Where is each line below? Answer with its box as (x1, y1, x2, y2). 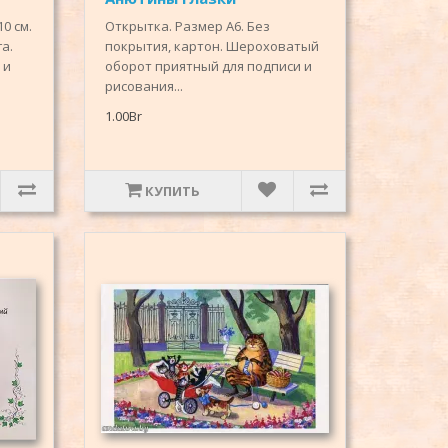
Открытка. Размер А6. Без (104, 17, 270, 36)
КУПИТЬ (145, 182, 201, 201)
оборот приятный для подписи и (104, 57, 312, 76)
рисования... (104, 77, 183, 96)
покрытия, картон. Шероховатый (104, 37, 319, 56)
